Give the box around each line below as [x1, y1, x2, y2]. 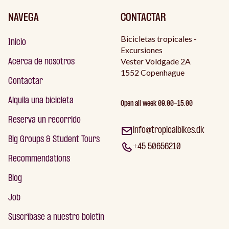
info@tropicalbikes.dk [133, 126, 204, 136]
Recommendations [8, 154, 70, 165]
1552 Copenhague [121, 67, 185, 78]
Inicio [8, 38, 26, 48]
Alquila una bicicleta [8, 96, 74, 106]
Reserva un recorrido [8, 116, 81, 126]
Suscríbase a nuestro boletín [8, 213, 104, 223]
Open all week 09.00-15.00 [121, 100, 193, 108]
